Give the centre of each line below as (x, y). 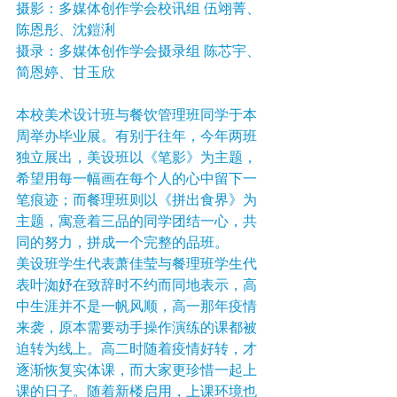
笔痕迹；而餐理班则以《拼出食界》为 (136, 201)
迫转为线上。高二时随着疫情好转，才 (136, 350)
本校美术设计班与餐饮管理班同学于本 (136, 116)
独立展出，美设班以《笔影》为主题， (136, 159)
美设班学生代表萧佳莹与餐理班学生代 (136, 265)
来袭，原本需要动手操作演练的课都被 (136, 329)
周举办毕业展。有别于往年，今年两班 (136, 137)
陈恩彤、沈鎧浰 (66, 31)
